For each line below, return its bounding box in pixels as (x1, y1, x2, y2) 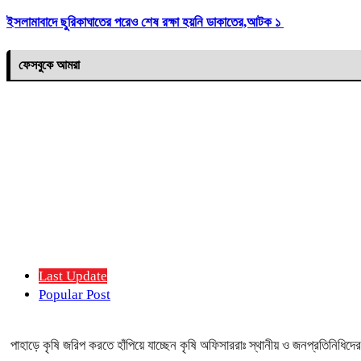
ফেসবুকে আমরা (19, 57, 80, 72)
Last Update (39, 268, 107, 284)
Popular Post (39, 286, 110, 302)
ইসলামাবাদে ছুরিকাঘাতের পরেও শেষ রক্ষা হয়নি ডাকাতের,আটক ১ (6, 15, 284, 31)
